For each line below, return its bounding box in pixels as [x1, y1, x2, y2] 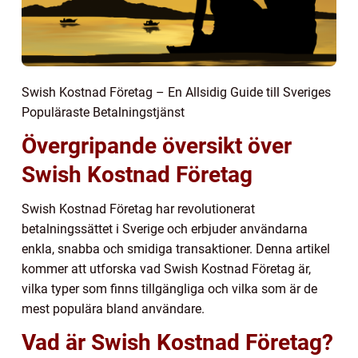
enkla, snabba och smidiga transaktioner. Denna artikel [22, 241, 330, 257]
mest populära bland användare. [22, 300, 205, 316]
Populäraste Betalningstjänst [22, 104, 185, 120]
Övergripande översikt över [22, 132, 292, 159]
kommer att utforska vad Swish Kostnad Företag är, [22, 261, 311, 276]
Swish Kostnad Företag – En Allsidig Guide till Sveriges [22, 84, 331, 100]
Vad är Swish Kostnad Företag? [22, 328, 333, 356]
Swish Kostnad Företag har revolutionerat [22, 201, 255, 217]
